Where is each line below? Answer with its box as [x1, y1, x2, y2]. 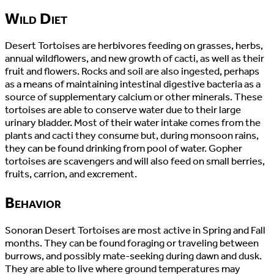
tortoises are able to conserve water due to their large [5, 103, 241, 116]
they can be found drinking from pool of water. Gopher [5, 141, 242, 155]
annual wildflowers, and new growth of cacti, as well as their [5, 51, 264, 65]
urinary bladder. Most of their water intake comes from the [5, 116, 261, 129]
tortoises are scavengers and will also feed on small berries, [5, 154, 265, 168]
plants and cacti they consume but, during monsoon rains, [5, 128, 259, 142]
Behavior [5, 193, 61, 213]
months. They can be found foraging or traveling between [5, 236, 259, 250]
